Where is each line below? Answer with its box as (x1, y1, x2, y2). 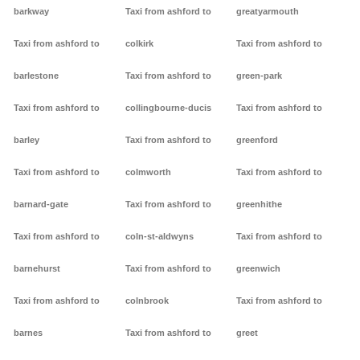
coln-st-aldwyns (125, 231, 194, 242)
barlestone (14, 71, 59, 81)
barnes (14, 328, 43, 338)
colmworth (125, 167, 171, 178)
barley (14, 135, 39, 145)
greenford (236, 135, 279, 145)
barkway (14, 6, 49, 17)
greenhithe (236, 199, 283, 210)
